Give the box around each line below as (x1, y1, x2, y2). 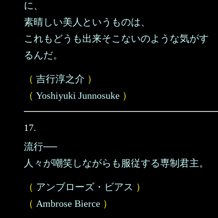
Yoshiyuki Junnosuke (36, 90, 120, 101)
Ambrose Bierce (36, 198, 100, 209)
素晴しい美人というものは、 (24, 17, 150, 27)
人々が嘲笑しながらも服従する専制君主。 (24, 158, 209, 168)
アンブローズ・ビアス (36, 182, 133, 192)
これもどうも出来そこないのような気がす (24, 33, 209, 44)
